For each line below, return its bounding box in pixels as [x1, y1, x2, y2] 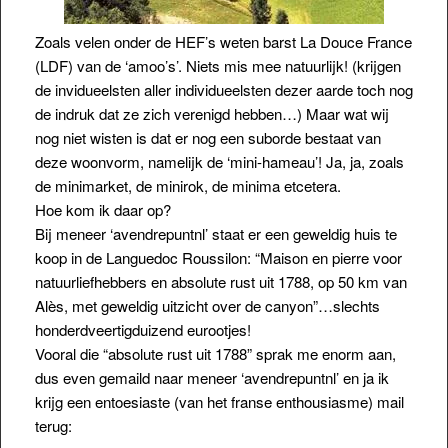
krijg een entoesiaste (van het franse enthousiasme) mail [34, 390, 404, 412]
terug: [34, 414, 72, 436]
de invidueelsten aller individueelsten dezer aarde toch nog [34, 78, 413, 100]
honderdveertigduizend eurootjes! [34, 318, 251, 340]
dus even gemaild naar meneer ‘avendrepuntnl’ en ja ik [34, 366, 389, 388]
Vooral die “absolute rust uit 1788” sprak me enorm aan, [34, 342, 396, 364]
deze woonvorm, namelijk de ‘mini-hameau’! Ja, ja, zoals [34, 150, 404, 172]
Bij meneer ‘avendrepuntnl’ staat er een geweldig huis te [34, 222, 397, 244]
